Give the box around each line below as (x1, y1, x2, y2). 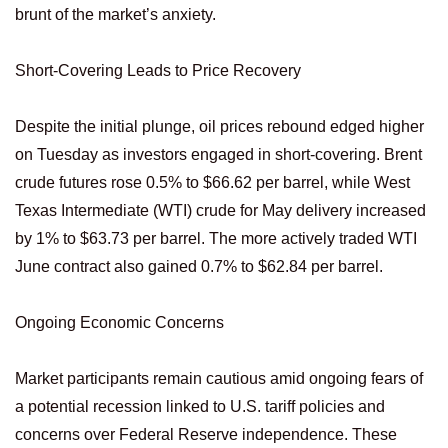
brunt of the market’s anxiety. (15, 5, 216, 23)
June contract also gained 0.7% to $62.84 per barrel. (15, 257, 383, 275)
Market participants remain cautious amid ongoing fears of (15, 369, 423, 387)
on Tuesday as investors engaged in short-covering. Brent (15, 145, 422, 163)
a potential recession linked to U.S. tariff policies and (15, 397, 385, 415)
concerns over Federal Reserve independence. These (15, 425, 397, 443)
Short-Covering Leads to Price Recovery (15, 61, 301, 79)
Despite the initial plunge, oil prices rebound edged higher (15, 117, 424, 135)
